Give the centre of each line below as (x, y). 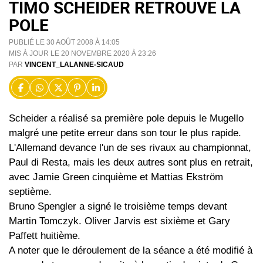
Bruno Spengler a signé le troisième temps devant (118, 207)
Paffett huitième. (45, 236)
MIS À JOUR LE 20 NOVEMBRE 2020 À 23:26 (82, 54)
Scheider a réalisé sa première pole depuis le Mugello (126, 119)
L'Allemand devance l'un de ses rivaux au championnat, (130, 148)
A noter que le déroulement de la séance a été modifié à (131, 251)
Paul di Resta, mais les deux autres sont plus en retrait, (131, 163)
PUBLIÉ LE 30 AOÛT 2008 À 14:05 (64, 43)
